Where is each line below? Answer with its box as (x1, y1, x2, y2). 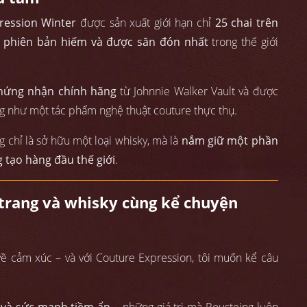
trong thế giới (208, 34, 278, 50)
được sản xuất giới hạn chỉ (76, 15, 215, 31)
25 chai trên (214, 15, 278, 31)
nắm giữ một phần (181, 133, 278, 149)
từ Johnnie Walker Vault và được (116, 84, 278, 99)
